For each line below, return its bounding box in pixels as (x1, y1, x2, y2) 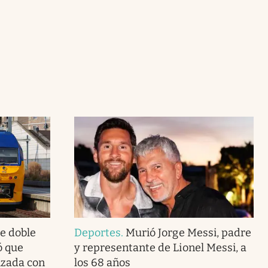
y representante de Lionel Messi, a (74, 240, 246, 254)
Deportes (74, 226, 121, 239)
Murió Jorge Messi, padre (126, 226, 251, 239)
